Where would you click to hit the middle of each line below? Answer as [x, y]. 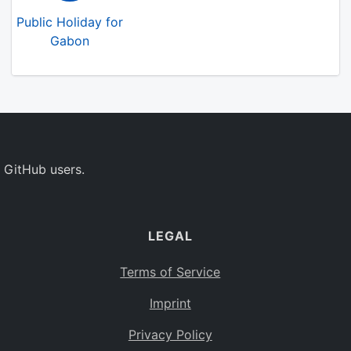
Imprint [170, 303]
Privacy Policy [170, 335]
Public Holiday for [70, 22]
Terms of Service [170, 272]
